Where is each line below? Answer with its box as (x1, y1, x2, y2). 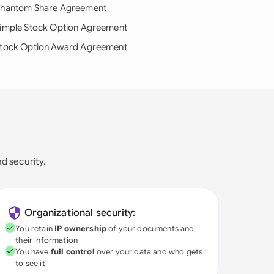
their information (15, 235, 78, 245)
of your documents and (106, 223, 194, 234)
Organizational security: (24, 207, 136, 219)
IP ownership (54, 223, 106, 234)
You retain (15, 223, 55, 234)
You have (15, 246, 51, 257)
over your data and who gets (94, 246, 203, 257)
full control (50, 246, 95, 257)
